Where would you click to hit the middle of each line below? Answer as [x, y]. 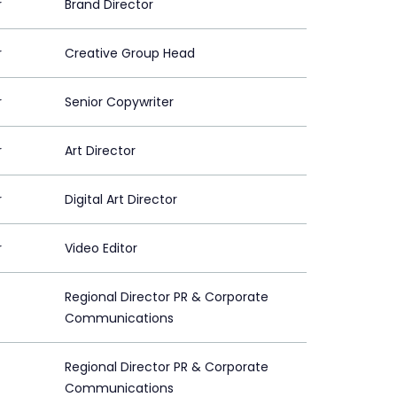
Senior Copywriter [119, 102]
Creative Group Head [130, 54]
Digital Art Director [121, 200]
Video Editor [101, 249]
